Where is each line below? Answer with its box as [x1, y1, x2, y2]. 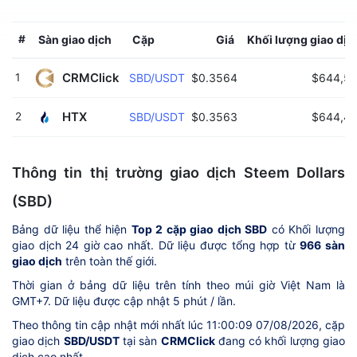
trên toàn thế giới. [62, 253, 157, 268]
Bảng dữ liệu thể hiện [12, 222, 131, 236]
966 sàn [300, 237, 346, 252]
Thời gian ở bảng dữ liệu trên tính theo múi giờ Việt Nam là [12, 277, 345, 292]
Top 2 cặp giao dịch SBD [131, 222, 268, 236]
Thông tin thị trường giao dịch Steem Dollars [12, 163, 345, 181]
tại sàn [119, 333, 161, 347]
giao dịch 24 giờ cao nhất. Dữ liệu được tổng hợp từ [12, 237, 300, 252]
